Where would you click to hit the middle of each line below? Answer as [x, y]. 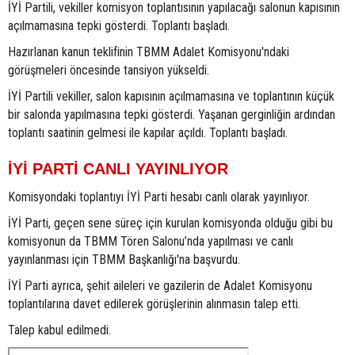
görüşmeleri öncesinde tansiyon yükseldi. [109, 70]
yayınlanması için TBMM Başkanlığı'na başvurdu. [124, 259]
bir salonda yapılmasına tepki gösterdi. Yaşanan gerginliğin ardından [172, 114]
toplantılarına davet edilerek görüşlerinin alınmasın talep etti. [154, 303]
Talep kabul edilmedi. [59, 330]
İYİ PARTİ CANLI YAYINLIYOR [118, 168]
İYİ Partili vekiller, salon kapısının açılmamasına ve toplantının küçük [171, 96]
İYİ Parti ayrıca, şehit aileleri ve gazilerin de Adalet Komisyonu [160, 285]
